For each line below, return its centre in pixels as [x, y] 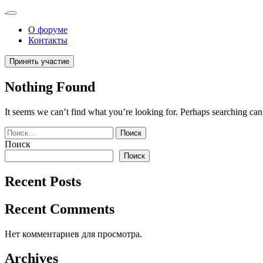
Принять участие [39, 61]
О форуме [48, 30]
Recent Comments [60, 209]
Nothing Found [50, 87]
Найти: [18, 131]
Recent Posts [43, 181]
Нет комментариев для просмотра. [73, 234]
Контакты [48, 40]
